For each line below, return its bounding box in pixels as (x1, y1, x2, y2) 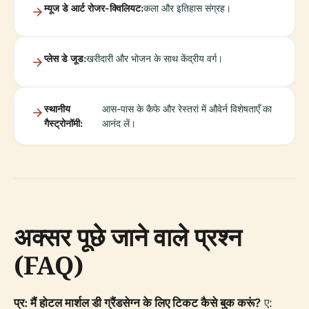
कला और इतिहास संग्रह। (143, 2, 231, 14)
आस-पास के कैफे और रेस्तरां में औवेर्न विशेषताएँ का (101, 103, 272, 114)
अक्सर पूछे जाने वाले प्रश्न (14, 220, 241, 254)
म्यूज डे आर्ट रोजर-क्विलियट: (44, 2, 143, 14)
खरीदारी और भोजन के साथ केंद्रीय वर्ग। (86, 52, 223, 64)
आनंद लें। (101, 117, 136, 129)
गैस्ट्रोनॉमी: (44, 117, 83, 129)
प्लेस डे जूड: (44, 52, 86, 64)
